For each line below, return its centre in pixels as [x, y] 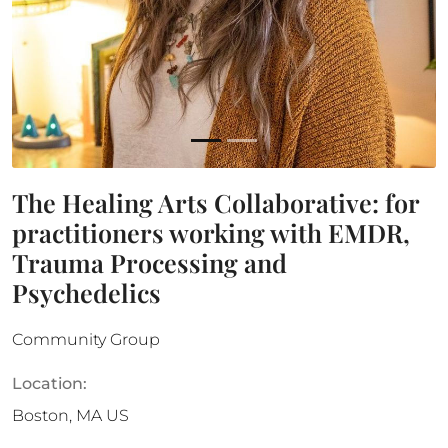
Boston [40, 415]
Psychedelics [86, 292]
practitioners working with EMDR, [211, 232]
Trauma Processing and [149, 262]
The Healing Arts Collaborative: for [215, 202]
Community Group [86, 339]
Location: [49, 383]
